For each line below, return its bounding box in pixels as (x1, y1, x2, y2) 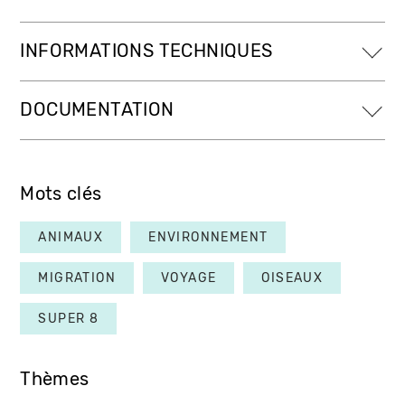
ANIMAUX (38, 229, 104, 245)
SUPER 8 (38, 310, 99, 326)
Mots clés (20, 183, 102, 204)
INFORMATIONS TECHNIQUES (20, 40, 273, 61)
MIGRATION (38, 269, 117, 286)
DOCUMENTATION (20, 99, 174, 120)
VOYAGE (161, 269, 217, 286)
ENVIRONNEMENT (148, 229, 268, 245)
